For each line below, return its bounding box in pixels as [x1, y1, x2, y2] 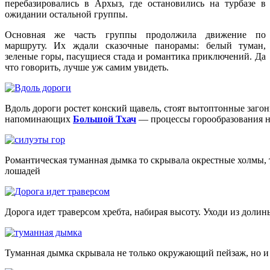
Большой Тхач [73, 113, 136, 124]
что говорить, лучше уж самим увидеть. [5, 61, 169, 72]
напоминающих [5, 113, 73, 124]
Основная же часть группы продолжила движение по [5, 29, 266, 40]
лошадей [5, 165, 40, 176]
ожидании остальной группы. [5, 8, 128, 19]
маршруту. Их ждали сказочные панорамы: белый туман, [5, 40, 266, 51]
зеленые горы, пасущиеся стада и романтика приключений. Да [5, 51, 266, 61]
